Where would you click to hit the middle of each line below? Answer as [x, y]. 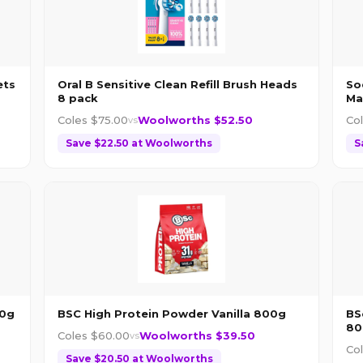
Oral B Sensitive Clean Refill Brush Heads [177, 84]
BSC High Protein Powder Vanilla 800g [172, 313]
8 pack [78, 98]
